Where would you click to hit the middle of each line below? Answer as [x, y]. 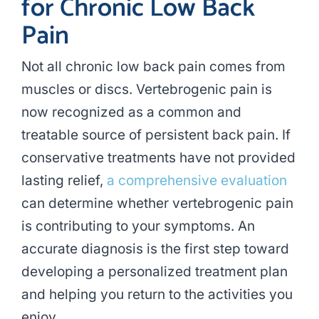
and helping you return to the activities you [157, 295]
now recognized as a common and [131, 113]
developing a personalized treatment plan [154, 272]
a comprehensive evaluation [197, 181]
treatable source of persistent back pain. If [156, 135]
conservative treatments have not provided [158, 158]
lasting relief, [64, 181]
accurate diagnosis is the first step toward [155, 249]
